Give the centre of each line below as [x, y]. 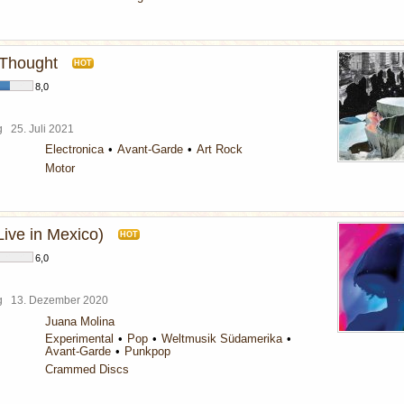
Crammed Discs [87, 369]
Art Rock [220, 149]
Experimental [79, 339]
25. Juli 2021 [45, 129]
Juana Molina [80, 321]
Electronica [74, 149]
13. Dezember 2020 [62, 300]
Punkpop [147, 351]
